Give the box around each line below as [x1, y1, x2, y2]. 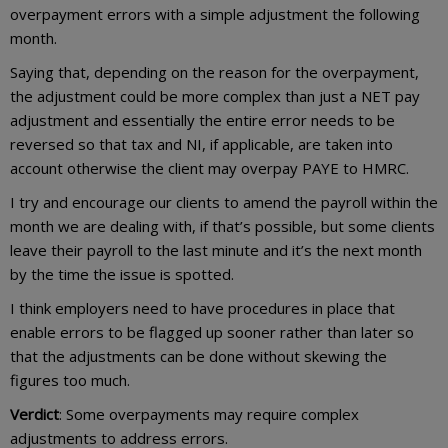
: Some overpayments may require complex [59, 404, 359, 425]
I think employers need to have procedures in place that [10, 298, 395, 319]
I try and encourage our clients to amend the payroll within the [10, 192, 438, 213]
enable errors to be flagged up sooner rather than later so [10, 322, 414, 343]
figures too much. [10, 370, 134, 391]
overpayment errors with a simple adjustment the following [10, 4, 420, 25]
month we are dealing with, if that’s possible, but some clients [10, 216, 435, 237]
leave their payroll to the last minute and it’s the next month [10, 240, 422, 261]
